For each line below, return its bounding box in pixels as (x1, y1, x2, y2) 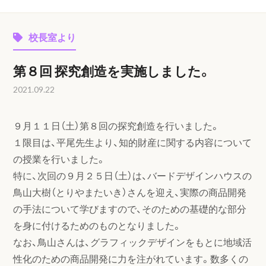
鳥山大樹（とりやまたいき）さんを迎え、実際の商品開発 (13, 186, 247, 198)
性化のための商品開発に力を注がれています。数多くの (13, 252, 249, 264)
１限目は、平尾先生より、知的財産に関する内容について (13, 136, 252, 148)
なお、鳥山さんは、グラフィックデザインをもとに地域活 (13, 236, 252, 248)
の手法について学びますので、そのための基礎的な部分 (13, 202, 247, 214)
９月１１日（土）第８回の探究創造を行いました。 (13, 119, 220, 131)
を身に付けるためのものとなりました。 (13, 219, 182, 231)
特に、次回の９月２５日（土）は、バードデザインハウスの (13, 169, 252, 181)
